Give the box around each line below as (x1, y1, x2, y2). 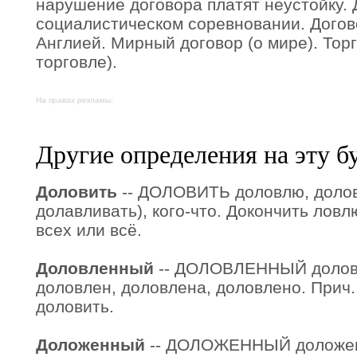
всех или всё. (36, 221, 142, 239)
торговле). (36, 53, 117, 71)
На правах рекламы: (36, 96, 113, 104)
